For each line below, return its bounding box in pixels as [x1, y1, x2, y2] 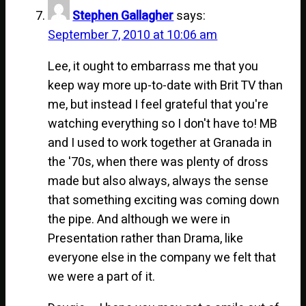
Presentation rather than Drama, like [48, 229, 244, 248]
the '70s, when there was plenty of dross [48, 152, 269, 171]
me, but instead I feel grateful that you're [48, 95, 269, 114]
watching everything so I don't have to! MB [48, 114, 278, 133]
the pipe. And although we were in [48, 210, 231, 229]
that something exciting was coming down [48, 191, 280, 210]
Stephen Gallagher [72, 6, 174, 25]
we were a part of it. [48, 267, 156, 286]
